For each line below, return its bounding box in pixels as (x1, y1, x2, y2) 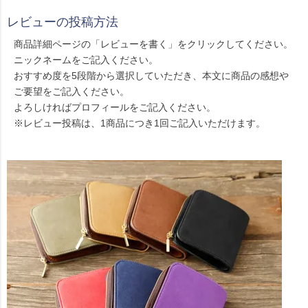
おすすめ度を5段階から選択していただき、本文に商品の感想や (14, 70, 289, 82)
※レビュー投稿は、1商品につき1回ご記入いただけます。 (14, 118, 265, 129)
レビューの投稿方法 (7, 15, 118, 30)
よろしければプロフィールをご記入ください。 (14, 102, 216, 113)
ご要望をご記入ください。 (14, 86, 129, 98)
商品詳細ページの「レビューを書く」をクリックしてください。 (14, 38, 293, 50)
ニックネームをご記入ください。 (14, 54, 158, 66)
